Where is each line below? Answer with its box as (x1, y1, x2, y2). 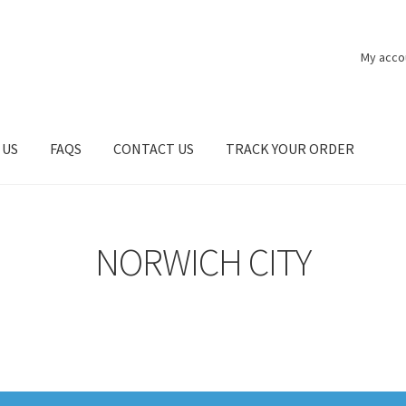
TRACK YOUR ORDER (226, 140, 355, 159)
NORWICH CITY (95, 237, 311, 285)
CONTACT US (113, 140, 195, 159)
